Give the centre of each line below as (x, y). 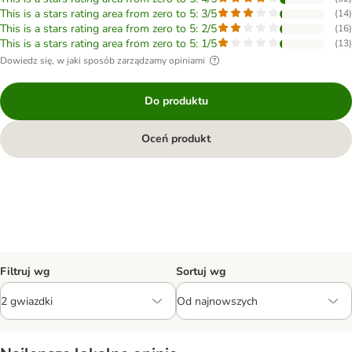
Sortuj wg (201, 271)
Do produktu (176, 101)
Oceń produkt (176, 139)
